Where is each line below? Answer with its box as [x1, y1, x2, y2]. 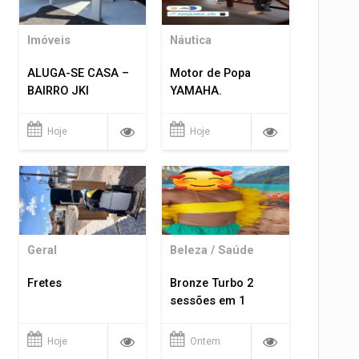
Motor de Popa [170, 67, 252, 81]
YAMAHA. [170, 84, 223, 99]
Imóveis [26, 34, 71, 48]
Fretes [26, 276, 62, 290]
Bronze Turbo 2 [170, 276, 254, 290]
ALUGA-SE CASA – [26, 67, 129, 81]
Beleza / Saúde [170, 244, 255, 257]
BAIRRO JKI [26, 84, 89, 99]
